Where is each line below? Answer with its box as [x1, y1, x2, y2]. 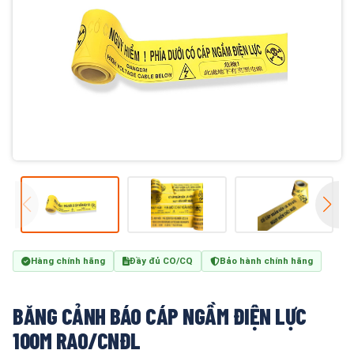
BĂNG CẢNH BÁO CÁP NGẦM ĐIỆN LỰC [13, 302, 307, 330]
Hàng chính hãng [31, 255, 105, 266]
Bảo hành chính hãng [220, 255, 313, 266]
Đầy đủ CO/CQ [130, 255, 193, 266]
